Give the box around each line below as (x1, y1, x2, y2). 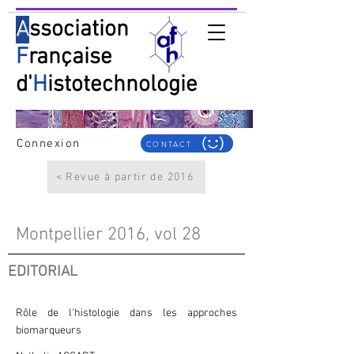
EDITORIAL (8, 263, 77, 281)
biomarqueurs (16, 324, 81, 337)
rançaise (28, 43, 112, 71)
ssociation (29, 16, 129, 43)
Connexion (17, 136, 81, 151)
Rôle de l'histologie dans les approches (16, 307, 237, 320)
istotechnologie (47, 71, 198, 99)
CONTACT (146, 138, 192, 149)
